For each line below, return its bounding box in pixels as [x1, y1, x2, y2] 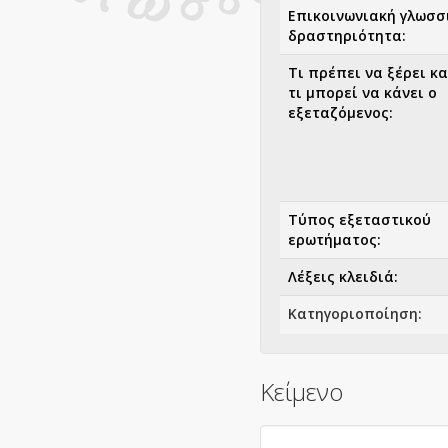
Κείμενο [260, 375, 343, 408]
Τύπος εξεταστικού [288, 210, 431, 229]
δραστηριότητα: [288, 26, 406, 45]
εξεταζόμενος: [288, 103, 393, 122]
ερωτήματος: [288, 230, 381, 249]
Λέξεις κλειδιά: [288, 267, 398, 286]
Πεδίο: [288, 341, 334, 360]
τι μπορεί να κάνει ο [288, 83, 437, 102]
